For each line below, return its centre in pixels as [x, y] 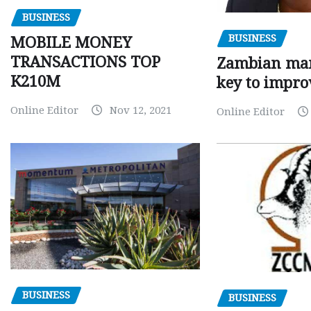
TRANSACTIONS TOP [85, 62]
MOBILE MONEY [71, 42]
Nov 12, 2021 [141, 110]
